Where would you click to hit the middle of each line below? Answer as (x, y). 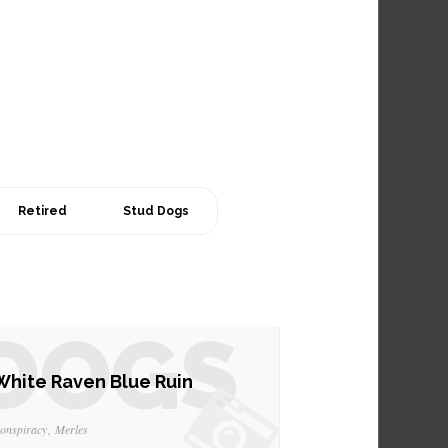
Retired (42, 211)
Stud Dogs (156, 211)
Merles (71, 429)
